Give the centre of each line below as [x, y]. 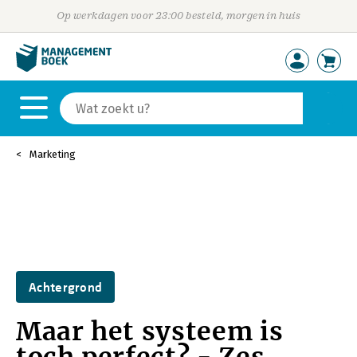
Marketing [53, 154]
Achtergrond [66, 287]
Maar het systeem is [150, 331]
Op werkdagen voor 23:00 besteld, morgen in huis [178, 16]
